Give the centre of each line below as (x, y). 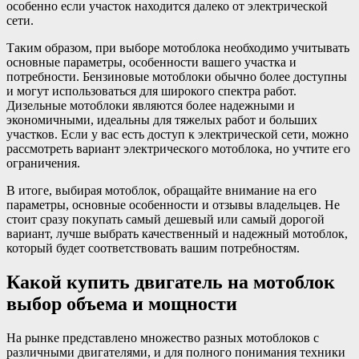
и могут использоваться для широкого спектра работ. (151, 91)
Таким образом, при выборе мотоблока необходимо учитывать (178, 47)
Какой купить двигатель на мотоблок (171, 282)
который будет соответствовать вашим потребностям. (153, 248)
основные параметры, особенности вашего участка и (151, 62)
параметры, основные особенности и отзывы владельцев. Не (173, 204)
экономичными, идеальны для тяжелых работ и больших (162, 119)
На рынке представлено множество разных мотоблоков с (163, 337)
